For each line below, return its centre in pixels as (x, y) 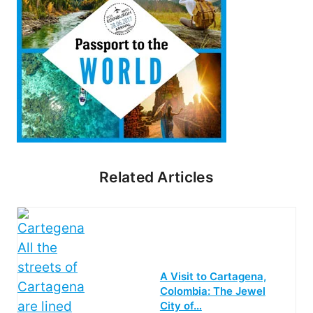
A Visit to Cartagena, (213, 277)
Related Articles (156, 177)
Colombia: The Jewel (212, 291)
